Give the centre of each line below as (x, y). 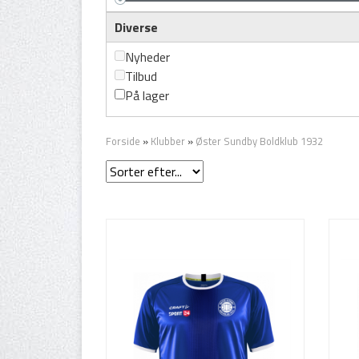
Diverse (136, 27)
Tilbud (141, 76)
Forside (123, 141)
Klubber (168, 141)
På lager (147, 95)
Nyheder (147, 57)
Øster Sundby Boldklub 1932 (259, 141)
